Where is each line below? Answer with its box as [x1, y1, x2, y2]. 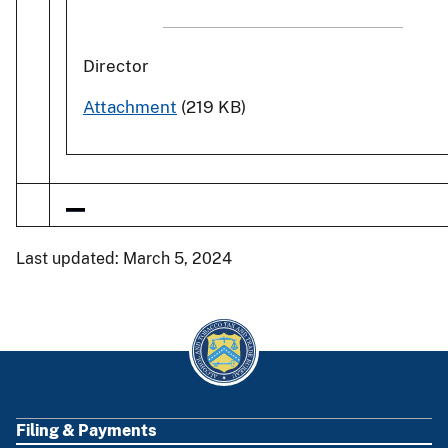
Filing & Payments [16, 420, 157, 440]
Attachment [83, 97, 177, 118]
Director [83, 56, 149, 77]
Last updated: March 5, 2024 [16, 248, 232, 268]
